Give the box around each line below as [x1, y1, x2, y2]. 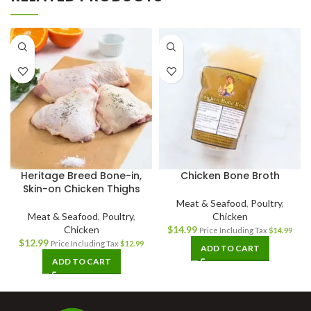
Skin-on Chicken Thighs [22, 182, 140, 196]
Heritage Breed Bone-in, [21, 169, 142, 183]
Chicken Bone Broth [180, 169, 280, 183]
